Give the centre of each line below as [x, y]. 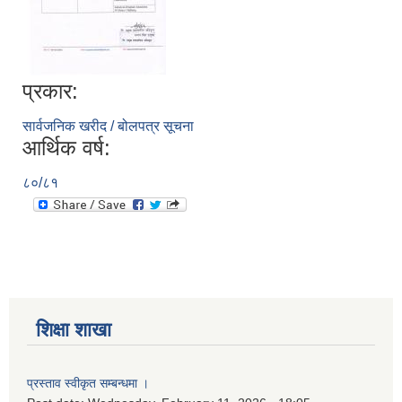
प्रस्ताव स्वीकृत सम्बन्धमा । [88, 384]
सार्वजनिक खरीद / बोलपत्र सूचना [108, 127]
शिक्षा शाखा [74, 330]
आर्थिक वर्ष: [66, 148]
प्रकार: [50, 92]
